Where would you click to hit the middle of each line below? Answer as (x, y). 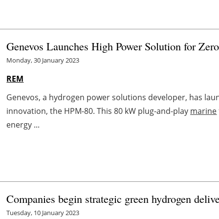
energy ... (23, 124)
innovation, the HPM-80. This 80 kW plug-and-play (99, 111)
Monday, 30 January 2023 (43, 60)
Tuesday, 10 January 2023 (43, 212)
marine (204, 111)
